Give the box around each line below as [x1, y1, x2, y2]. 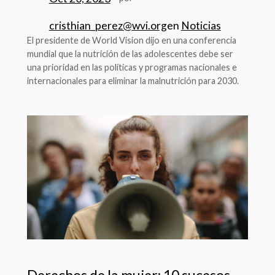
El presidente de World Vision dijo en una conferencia [26, 35, 236, 46]
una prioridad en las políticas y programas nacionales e [26, 62, 237, 73]
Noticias [180, 19, 221, 33]
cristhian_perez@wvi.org [48, 19, 167, 33]
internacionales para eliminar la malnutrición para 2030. [26, 76, 239, 87]
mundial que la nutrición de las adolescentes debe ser [26, 48, 233, 60]
